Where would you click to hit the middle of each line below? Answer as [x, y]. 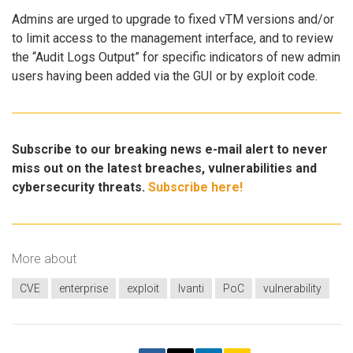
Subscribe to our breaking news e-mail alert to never [170, 149]
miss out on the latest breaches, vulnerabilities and [164, 168]
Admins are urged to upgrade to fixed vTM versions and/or [173, 20]
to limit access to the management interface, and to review [173, 39]
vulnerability [292, 288]
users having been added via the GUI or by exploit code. [165, 76]
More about [44, 259]
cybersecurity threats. [80, 187]
